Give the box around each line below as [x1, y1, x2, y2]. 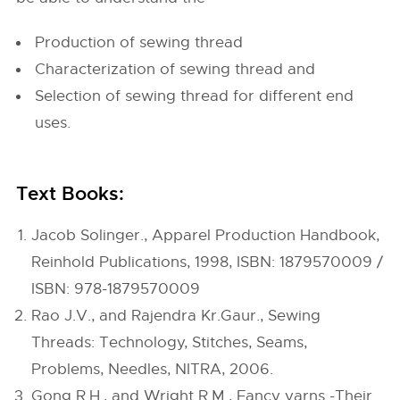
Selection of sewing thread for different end [35, 87, 354, 105]
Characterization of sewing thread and [35, 60, 316, 79]
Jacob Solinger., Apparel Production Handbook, [31, 226, 380, 245]
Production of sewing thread [35, 33, 244, 52]
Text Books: [16, 182, 125, 205]
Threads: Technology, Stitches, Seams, [31, 333, 308, 352]
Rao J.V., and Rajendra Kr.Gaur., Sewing [31, 306, 321, 325]
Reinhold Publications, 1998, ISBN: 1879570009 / [31, 253, 384, 271]
